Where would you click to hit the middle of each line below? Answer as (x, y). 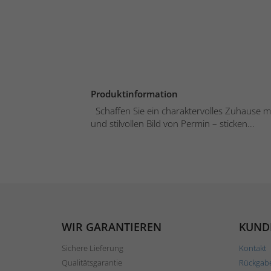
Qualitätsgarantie (92, 262)
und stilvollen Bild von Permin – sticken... (173, 123)
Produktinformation (134, 93)
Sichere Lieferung (93, 248)
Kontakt (252, 248)
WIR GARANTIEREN (112, 227)
